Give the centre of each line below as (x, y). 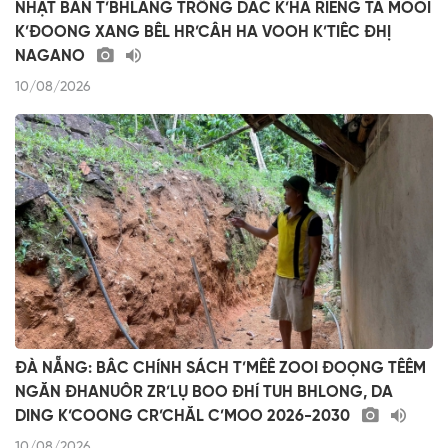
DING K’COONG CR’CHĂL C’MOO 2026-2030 (184, 416)
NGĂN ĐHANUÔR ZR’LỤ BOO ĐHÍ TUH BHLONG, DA (204, 392)
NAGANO (52, 56)
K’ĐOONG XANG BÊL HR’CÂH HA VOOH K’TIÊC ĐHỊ (203, 32)
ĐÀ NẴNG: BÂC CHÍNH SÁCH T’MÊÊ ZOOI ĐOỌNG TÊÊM (220, 368)
